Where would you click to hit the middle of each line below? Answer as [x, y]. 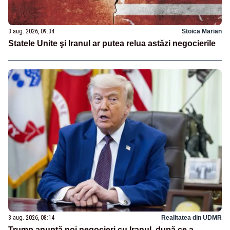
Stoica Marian [202, 32]
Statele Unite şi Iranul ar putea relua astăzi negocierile [112, 44]
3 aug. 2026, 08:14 [31, 218]
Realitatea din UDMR [191, 218]
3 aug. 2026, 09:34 [31, 32]
